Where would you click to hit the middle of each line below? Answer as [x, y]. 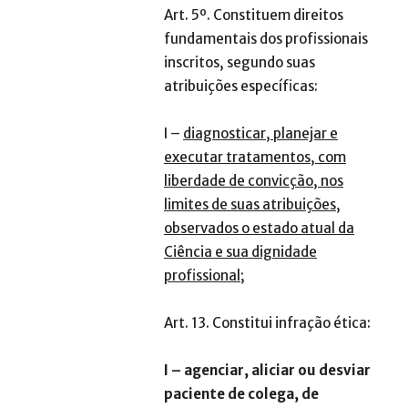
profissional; [204, 276]
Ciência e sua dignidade [240, 252]
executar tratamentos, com [255, 158]
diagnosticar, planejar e [260, 134]
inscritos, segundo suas [240, 63]
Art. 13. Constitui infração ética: [267, 323]
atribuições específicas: [241, 87]
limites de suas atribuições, [252, 205]
